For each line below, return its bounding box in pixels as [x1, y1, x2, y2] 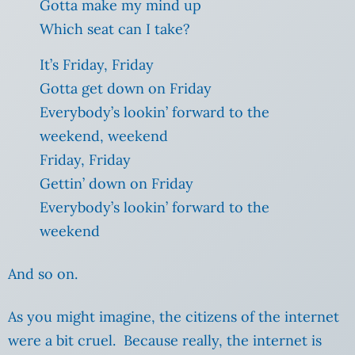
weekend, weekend [40, 127, 168, 146]
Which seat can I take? [40, 20, 190, 39]
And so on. [8, 265, 78, 284]
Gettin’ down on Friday [40, 174, 193, 193]
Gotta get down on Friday [40, 79, 212, 98]
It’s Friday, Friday [40, 55, 154, 74]
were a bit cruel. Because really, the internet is [8, 331, 322, 350]
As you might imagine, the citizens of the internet [8, 307, 339, 326]
